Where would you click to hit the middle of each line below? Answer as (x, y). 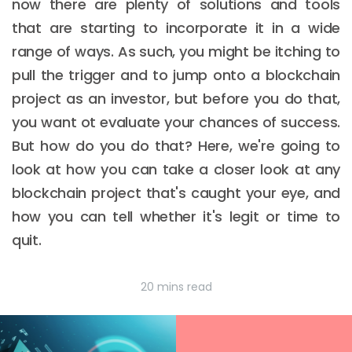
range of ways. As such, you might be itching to (176, 51)
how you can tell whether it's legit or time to (176, 216)
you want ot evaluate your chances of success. (176, 122)
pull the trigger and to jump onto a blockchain (176, 75)
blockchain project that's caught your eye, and (176, 193)
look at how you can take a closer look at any (176, 169)
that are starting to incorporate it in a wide (176, 28)
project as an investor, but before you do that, (176, 99)
